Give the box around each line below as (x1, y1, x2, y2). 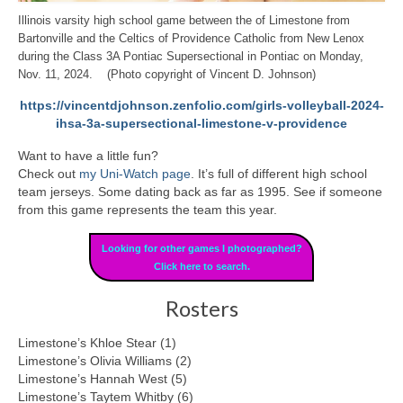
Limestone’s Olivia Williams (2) (18, 353, 192, 368)
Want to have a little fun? (18, 148, 158, 164)
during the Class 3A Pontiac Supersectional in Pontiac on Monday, (18, 50, 363, 64)
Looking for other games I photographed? (101, 243, 302, 255)
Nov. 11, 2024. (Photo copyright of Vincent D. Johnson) (18, 68, 316, 82)
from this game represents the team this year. (18, 202, 277, 218)
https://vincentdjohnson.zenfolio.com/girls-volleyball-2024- (19, 98, 384, 113)
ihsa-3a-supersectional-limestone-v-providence (56, 116, 347, 131)
